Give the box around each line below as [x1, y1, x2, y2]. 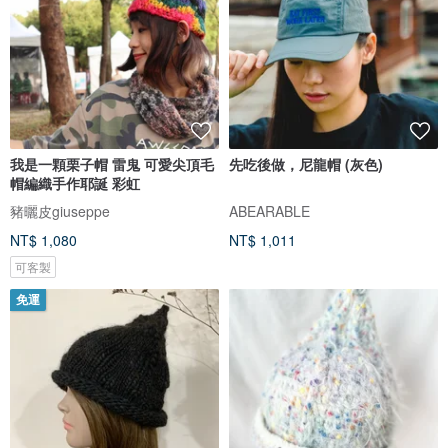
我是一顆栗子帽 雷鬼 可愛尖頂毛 [10, 153, 214, 174]
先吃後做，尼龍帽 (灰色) [229, 153, 383, 174]
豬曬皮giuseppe [10, 200, 110, 221]
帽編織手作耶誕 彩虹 [10, 172, 140, 193]
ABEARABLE [229, 200, 310, 221]
